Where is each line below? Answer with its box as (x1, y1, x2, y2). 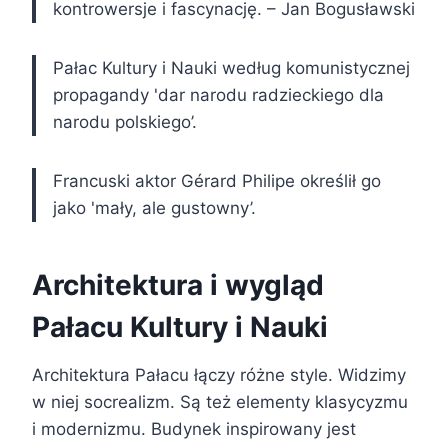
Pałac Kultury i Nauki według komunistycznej (53, 58, 410, 79)
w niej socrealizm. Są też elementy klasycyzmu (32, 392, 408, 413)
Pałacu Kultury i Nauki (32, 310, 328, 345)
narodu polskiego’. (53, 112, 197, 133)
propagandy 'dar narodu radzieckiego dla (53, 85, 384, 106)
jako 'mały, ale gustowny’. (53, 198, 256, 219)
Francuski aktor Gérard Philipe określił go (53, 171, 381, 192)
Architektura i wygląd (32, 268, 324, 303)
